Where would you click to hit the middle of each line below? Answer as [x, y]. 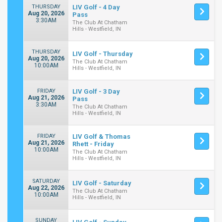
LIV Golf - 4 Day [96, 7]
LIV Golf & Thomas [102, 137]
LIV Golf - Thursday [103, 54]
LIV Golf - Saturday [102, 183]
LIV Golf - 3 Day [96, 91]
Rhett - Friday [93, 144]
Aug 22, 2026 [46, 188]
